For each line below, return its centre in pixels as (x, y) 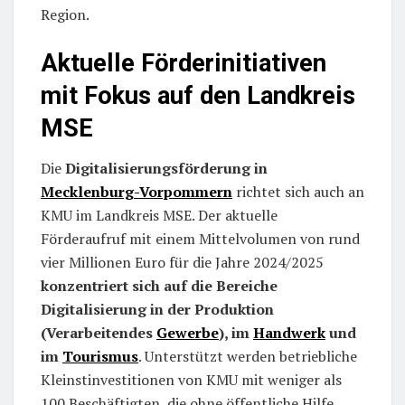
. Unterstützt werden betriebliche (248, 357)
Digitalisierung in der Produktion (157, 310)
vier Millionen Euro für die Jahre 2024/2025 (182, 263)
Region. (65, 15)
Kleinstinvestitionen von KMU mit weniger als (191, 380)
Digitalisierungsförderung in (166, 169)
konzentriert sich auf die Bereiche (159, 286)
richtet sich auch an (298, 192)
